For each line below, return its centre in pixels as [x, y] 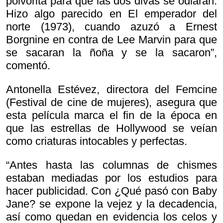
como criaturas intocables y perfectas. [97, 141]
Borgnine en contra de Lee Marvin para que [111, 40]
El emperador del [172, 14]
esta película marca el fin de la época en [111, 115]
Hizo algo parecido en [67, 14]
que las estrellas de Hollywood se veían [111, 128]
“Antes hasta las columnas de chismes [111, 165]
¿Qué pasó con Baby [166, 191]
